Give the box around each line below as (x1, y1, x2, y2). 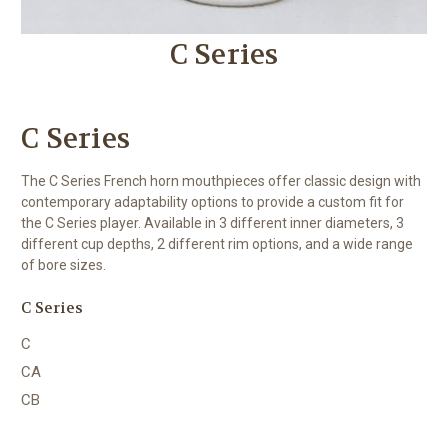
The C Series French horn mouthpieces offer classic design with (21, 172, 421, 189)
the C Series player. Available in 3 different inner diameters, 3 (21, 214, 404, 231)
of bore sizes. (21, 256, 106, 273)
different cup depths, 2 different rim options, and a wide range (21, 235, 413, 252)
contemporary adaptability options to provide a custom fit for (21, 193, 404, 210)
